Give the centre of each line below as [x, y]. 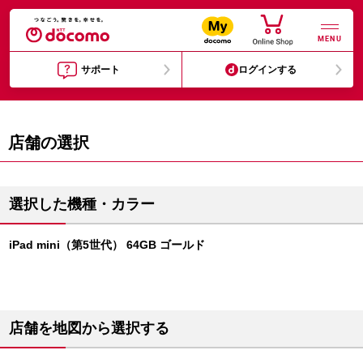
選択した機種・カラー [82, 204]
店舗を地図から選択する [89, 328]
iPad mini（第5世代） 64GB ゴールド [107, 245]
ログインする [268, 70]
